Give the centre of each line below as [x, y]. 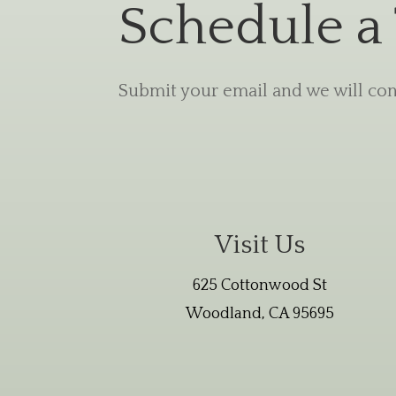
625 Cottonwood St [259, 285]
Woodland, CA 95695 [259, 313]
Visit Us [259, 245]
